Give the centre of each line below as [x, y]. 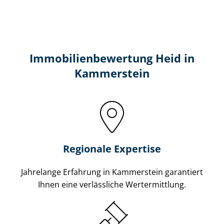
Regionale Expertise [112, 148]
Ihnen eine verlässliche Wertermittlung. [112, 184]
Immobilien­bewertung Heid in [112, 58]
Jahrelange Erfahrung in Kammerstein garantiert [112, 172]
